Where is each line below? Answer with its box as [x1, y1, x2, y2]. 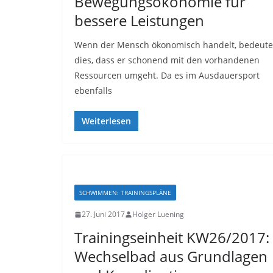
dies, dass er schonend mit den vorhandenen [74, 54, 260, 66]
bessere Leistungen [74, 10, 204, 30]
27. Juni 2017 [82, 209, 125, 219]
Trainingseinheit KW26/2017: [74, 227, 269, 247]
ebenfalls [74, 85, 112, 96]
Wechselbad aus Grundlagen [74, 246, 268, 266]
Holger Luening [132, 209, 184, 219]
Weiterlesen [82, 115, 131, 127]
